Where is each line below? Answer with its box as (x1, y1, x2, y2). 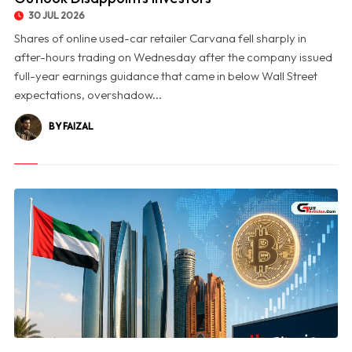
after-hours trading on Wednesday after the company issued (13, 49, 332, 65)
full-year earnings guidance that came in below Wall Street (13, 68, 317, 84)
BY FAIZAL (48, 120, 93, 133)
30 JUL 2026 (26, 9, 85, 22)
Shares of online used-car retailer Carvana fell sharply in (13, 31, 306, 46)
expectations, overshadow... (13, 87, 162, 103)
